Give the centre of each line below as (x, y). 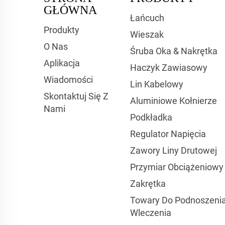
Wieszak (147, 34)
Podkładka (151, 117)
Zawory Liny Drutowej (174, 150)
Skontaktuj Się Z (76, 96)
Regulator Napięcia (168, 134)
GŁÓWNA (70, 10)
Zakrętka (148, 184)
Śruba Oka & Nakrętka (174, 51)
